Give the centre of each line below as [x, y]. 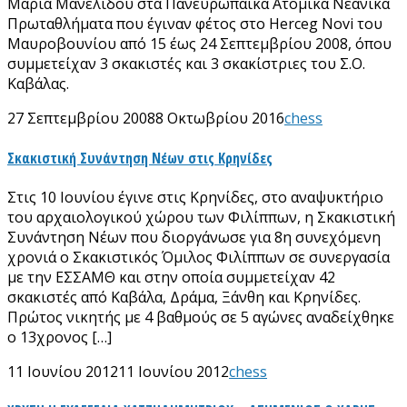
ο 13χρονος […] [60, 337]
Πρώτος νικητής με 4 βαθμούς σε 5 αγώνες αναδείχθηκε [201, 317]
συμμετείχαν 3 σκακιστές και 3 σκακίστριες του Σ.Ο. [186, 64]
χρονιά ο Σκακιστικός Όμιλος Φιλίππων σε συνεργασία [199, 257]
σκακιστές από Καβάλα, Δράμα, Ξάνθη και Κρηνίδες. [184, 297]
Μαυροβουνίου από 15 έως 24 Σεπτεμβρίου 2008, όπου [199, 44]
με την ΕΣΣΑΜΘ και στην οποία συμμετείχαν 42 [171, 277]
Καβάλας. [38, 84]
